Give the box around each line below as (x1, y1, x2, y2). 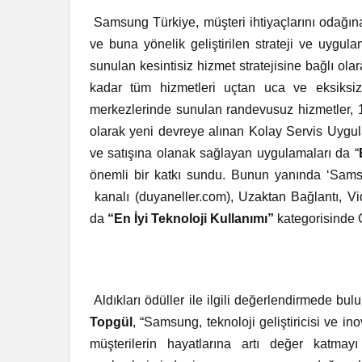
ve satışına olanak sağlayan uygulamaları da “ (90, 146, 359, 161)
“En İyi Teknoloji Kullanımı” (107, 212, 275, 226)
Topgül (90, 315, 133, 330)
